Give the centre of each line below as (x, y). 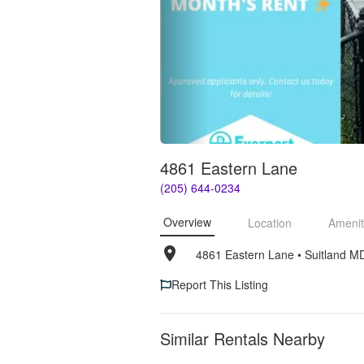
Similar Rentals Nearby (242, 338)
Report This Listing (219, 284)
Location (269, 222)
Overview (187, 221)
